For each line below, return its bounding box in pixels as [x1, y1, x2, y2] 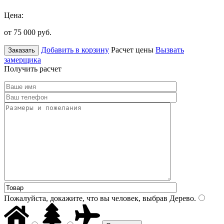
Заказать [8, 46, 35, 54]
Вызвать [155, 45, 184, 54]
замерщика [4, 55, 41, 64]
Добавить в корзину [41, 45, 109, 54]
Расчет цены [111, 45, 153, 54]
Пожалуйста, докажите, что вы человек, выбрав [4, 193, 167, 202]
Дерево [167, 193, 194, 202]
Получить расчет [4, 64, 61, 73]
